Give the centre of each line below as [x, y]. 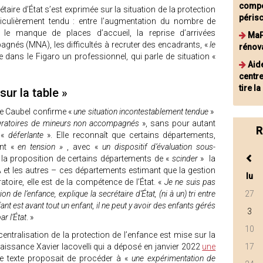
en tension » [43, 147]
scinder [186, 159]
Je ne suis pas [190, 182]
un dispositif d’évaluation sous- [157, 147]
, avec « [82, 147]
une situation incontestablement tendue [141, 112]
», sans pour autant [178, 123]
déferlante [28, 135]
